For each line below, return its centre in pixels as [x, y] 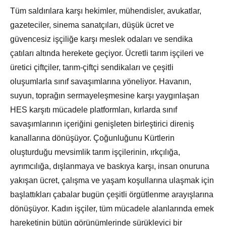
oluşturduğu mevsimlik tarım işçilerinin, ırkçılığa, [95, 152]
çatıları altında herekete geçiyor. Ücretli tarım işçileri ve [107, 53]
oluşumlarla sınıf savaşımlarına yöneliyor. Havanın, [101, 82]
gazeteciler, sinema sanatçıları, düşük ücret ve [92, 25]
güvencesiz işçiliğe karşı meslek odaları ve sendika [101, 39]
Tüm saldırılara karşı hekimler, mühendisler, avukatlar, [106, 11]
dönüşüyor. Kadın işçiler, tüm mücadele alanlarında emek [112, 209]
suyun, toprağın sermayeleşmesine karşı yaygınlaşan [105, 96]
